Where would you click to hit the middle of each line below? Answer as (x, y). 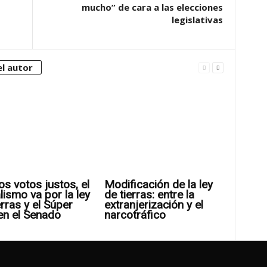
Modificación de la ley (158, 184)
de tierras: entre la (149, 194)
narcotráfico (135, 215)
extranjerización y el (153, 204)
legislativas (197, 19)
